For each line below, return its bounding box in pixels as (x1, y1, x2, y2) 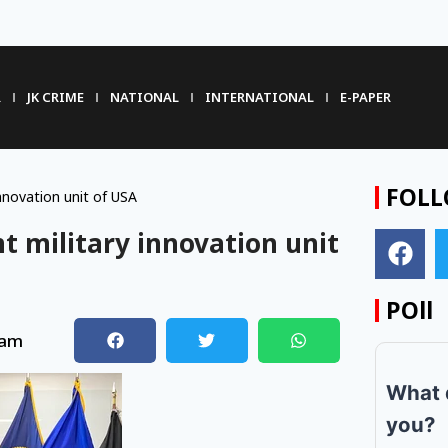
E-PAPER (339, 88, 391, 107)
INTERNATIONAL (204, 88, 314, 107)
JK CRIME (26, 88, 84, 107)
